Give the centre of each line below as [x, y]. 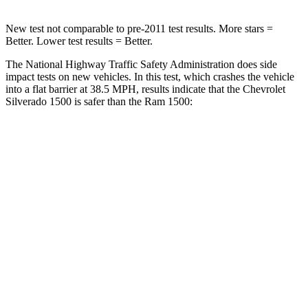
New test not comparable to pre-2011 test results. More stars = [139, 28]
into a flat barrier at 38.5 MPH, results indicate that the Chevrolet [145, 89]
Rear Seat [179, 271]
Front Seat [179, 176]
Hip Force [92, 240]
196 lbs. [215, 240]
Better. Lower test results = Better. [79, 41]
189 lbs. [153, 240]
